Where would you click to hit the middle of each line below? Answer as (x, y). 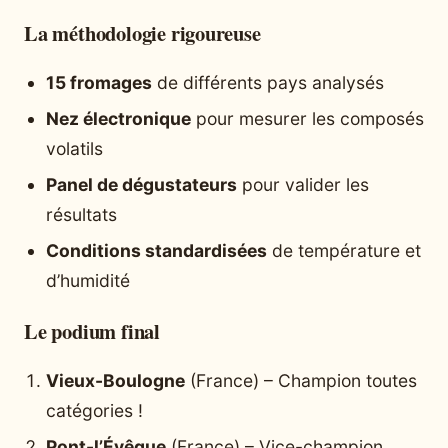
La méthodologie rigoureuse (142, 32)
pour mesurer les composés (307, 119)
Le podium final (92, 330)
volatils (74, 149)
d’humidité (88, 281)
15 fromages (99, 83)
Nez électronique (118, 119)
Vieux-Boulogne (115, 381)
